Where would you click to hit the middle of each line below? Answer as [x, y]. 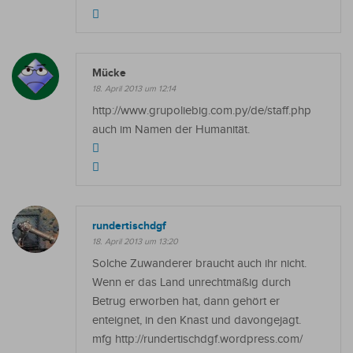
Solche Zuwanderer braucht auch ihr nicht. [199, 263]
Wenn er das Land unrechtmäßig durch [191, 282]
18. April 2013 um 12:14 [134, 88]
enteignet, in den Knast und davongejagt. [197, 320]
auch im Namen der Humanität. [171, 129]
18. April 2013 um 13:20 [135, 241]
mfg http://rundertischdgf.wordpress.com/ [197, 339]
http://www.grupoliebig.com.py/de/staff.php [202, 110]
